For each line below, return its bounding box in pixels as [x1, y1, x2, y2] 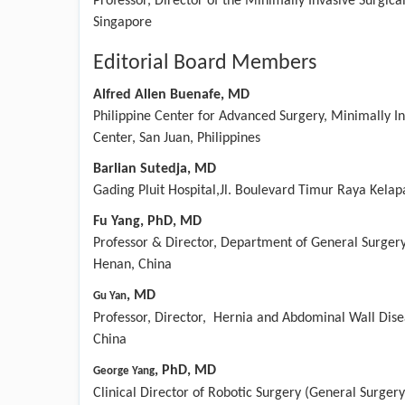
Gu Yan [93, 289, 127, 302]
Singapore [93, 14, 152, 30]
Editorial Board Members [93, 52, 316, 74]
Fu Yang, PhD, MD [93, 213, 202, 229]
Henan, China [93, 257, 172, 272]
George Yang [93, 364, 155, 377]
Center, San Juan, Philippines [93, 130, 260, 146]
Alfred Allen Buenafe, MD [93, 87, 250, 102]
